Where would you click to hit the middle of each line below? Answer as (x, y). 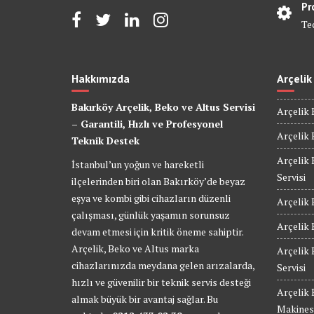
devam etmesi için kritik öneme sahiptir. (157, 232)
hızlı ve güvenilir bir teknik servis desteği (161, 282)
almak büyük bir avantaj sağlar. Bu (145, 299)
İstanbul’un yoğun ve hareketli (138, 165)
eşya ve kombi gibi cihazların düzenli (151, 198)
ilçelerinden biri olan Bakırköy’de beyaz (158, 182)
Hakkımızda (101, 79)
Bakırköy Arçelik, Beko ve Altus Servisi (163, 107)
